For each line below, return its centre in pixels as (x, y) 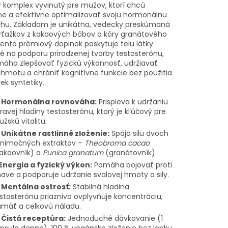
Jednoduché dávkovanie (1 (114, 219)
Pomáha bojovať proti (132, 165)
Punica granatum (73, 153)
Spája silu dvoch (139, 134)
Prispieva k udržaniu (132, 102)
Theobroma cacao (117, 143)
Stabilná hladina (100, 187)
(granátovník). (130, 153)
